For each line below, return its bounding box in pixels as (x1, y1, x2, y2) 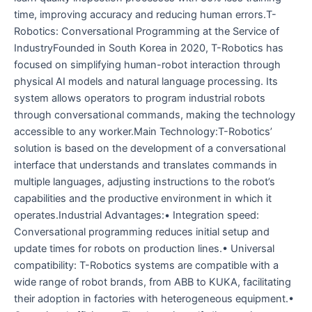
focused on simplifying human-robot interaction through (14, 58, 281, 71)
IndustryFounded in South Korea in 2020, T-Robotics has (14, 41, 283, 54)
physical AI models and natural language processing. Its (14, 75, 278, 88)
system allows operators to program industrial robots (14, 91, 265, 104)
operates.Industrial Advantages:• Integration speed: (14, 208, 259, 221)
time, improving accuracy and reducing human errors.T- (14, 8, 276, 21)
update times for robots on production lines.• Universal (14, 242, 274, 255)
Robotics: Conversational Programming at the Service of (14, 24, 279, 38)
